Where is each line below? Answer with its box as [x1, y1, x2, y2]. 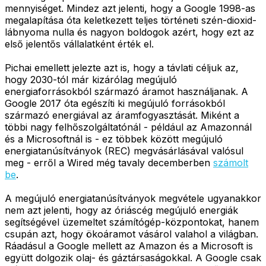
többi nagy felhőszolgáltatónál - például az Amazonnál [5, 121, 252, 133]
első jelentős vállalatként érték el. [5, 37, 154, 50]
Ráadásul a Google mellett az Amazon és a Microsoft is [5, 239, 253, 252]
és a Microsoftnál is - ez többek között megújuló [5, 132, 223, 145]
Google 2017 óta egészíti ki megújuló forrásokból [5, 97, 225, 109]
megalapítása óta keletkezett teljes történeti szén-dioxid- [5, 14, 256, 26]
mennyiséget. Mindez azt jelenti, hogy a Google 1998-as [5, 2, 255, 14]
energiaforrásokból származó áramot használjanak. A [5, 85, 248, 97]
